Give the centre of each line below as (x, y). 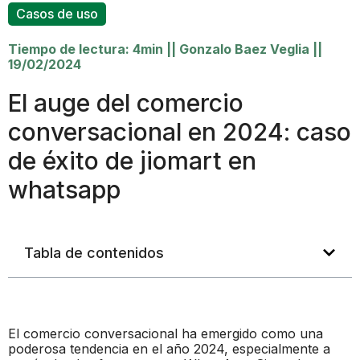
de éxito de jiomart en (132, 160)
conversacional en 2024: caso (180, 131)
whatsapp (64, 189)
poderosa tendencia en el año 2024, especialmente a (169, 348)
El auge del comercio (126, 102)
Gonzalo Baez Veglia (244, 49)
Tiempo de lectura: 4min (86, 49)
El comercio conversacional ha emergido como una (166, 333)
